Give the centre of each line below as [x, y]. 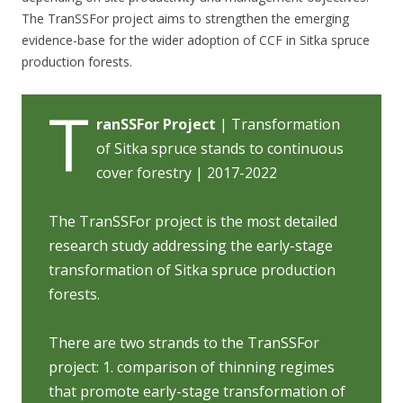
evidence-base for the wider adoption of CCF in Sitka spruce [196, 40]
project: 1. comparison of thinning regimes [192, 367]
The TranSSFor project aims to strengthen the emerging [185, 18]
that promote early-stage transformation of [197, 391]
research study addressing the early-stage [191, 245]
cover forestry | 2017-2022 [187, 172]
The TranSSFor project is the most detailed [193, 221]
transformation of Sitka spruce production [192, 269]
